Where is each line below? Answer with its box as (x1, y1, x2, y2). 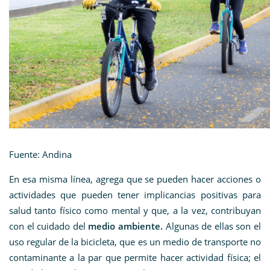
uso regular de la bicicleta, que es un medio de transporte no (9, 235, 261, 248)
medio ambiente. (88, 219, 163, 232)
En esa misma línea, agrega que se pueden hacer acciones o (9, 172, 261, 185)
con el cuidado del (9, 219, 89, 232)
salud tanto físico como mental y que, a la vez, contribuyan (9, 204, 261, 216)
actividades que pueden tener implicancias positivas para (9, 188, 261, 201)
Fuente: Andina (9, 148, 72, 160)
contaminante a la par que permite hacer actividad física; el (9, 251, 261, 263)
